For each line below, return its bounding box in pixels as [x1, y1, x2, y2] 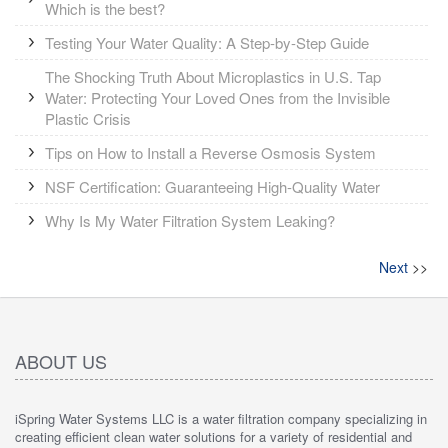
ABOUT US [15, 347, 107, 374]
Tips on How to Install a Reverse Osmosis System [45, 141, 376, 163]
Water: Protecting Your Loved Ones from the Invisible [45, 86, 390, 108]
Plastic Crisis [45, 107, 131, 129]
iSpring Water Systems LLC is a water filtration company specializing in [15, 408, 427, 428]
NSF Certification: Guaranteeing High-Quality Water [45, 175, 380, 197]
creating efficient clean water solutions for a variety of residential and [15, 426, 412, 446]
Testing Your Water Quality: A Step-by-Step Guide [45, 31, 369, 53]
